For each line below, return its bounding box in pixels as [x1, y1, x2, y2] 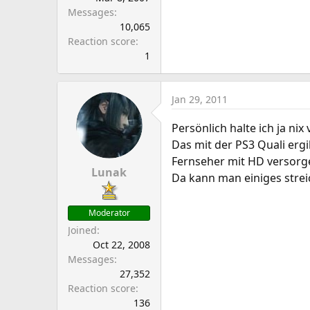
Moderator [88, 207, 130, 219]
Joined [68, 224, 97, 237]
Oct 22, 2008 [93, 238, 150, 251]
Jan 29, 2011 [172, 93, 228, 106]
